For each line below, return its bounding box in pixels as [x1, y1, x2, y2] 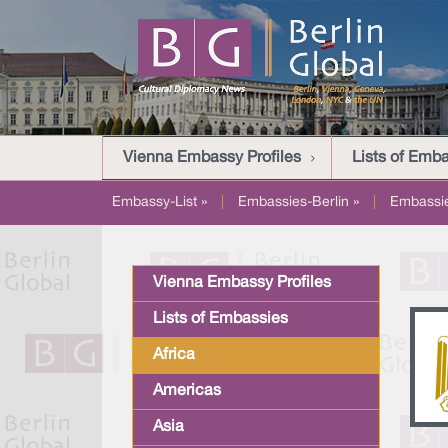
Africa [153, 348, 195, 362]
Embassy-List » [112, 196, 207, 209]
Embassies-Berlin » [238, 196, 359, 209]
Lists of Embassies [153, 312, 288, 326]
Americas [153, 384, 221, 398]
